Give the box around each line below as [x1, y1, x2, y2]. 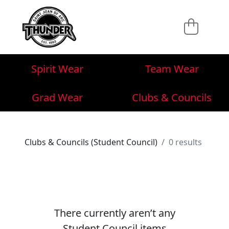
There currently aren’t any [54, 206, 175, 220]
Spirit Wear [31, 61, 83, 76]
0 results [169, 136, 202, 148]
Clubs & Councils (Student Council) [25, 136, 157, 148]
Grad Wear [32, 90, 83, 104]
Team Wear [145, 61, 199, 76]
